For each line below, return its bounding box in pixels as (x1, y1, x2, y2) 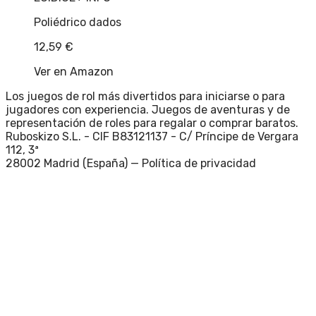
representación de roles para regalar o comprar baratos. (6, 116, 298, 130)
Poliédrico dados (34, 15, 121, 29)
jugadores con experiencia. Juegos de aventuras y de (6, 102, 290, 116)
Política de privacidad (142, 156, 256, 170)
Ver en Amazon (34, 64, 114, 78)
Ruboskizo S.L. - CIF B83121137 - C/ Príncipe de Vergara (6, 129, 298, 143)
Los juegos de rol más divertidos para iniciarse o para (6, 89, 285, 103)
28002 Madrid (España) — (6, 156, 139, 170)
